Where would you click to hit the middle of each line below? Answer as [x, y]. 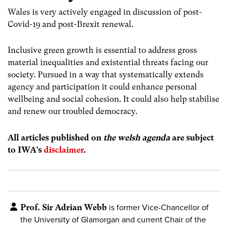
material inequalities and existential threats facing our [108, 63]
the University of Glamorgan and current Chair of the [113, 220]
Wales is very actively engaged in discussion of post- [105, 12]
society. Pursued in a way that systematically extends [106, 75]
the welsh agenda [137, 137]
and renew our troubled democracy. [73, 111]
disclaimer [64, 150]
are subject [192, 137]
